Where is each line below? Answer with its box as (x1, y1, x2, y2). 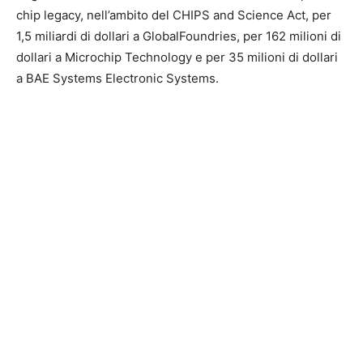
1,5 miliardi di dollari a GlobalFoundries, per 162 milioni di (16, 28, 341, 44)
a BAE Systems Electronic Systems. (16, 70, 219, 86)
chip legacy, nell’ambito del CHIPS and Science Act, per (16, 6, 331, 23)
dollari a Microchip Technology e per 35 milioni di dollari (16, 49, 338, 65)
